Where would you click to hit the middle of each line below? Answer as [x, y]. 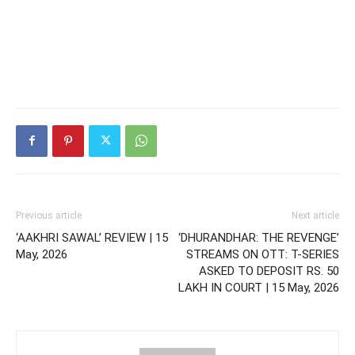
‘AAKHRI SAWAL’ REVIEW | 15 [92, 237]
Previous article [49, 215]
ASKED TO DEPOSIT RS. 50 [269, 271]
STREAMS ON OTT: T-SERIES [263, 254]
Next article [315, 215]
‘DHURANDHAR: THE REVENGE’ [259, 237]
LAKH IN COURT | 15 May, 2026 [259, 287]
